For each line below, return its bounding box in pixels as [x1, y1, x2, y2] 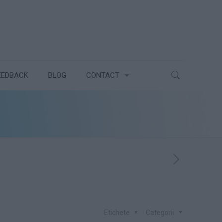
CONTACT [86, 71, 120, 80]
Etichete [104, 209, 131, 217]
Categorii [146, 209, 176, 217]
